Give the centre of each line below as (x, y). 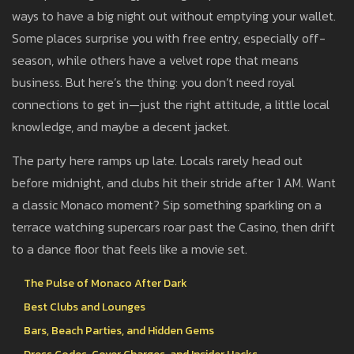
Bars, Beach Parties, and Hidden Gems (119, 331)
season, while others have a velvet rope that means (155, 60)
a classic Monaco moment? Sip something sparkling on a (167, 205)
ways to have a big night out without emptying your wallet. (174, 16)
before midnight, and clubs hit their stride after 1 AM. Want (174, 183)
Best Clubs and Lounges (85, 307)
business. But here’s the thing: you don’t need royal (153, 83)
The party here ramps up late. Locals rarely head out (157, 161)
